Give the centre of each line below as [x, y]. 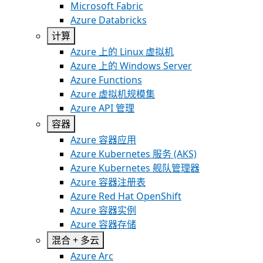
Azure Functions [106, 80]
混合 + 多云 [75, 240]
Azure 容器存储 [103, 224]
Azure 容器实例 [103, 210]
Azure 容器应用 [103, 140]
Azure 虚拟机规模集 [113, 94]
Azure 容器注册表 [108, 182]
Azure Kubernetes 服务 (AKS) [134, 154]
